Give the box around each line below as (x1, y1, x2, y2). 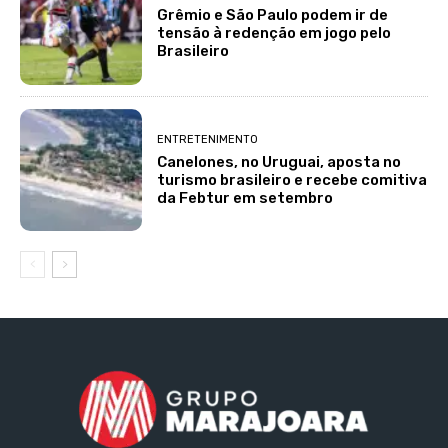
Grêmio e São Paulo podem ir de (157, 6, 389, 25)
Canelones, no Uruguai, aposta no (157, 152, 402, 171)
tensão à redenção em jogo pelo (157, 24, 392, 43)
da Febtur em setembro (157, 188, 334, 207)
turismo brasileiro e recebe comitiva (157, 170, 428, 189)
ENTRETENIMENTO (157, 132, 259, 146)
